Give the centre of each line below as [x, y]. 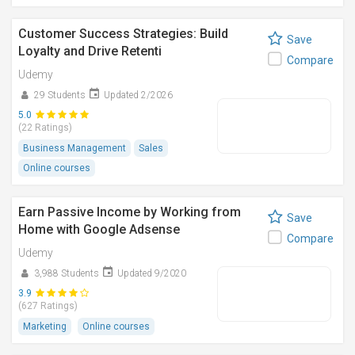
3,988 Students [67, 273]
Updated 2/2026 [138, 95]
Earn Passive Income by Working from [130, 212]
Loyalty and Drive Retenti [90, 51]
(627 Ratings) [48, 306]
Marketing [45, 326]
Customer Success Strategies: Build [123, 34]
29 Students [60, 95]
